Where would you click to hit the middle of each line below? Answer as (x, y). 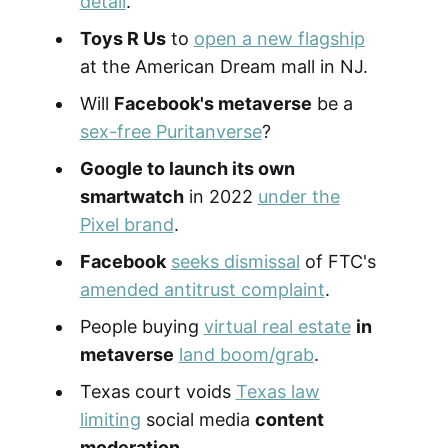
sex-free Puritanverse (170, 131)
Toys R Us (122, 38)
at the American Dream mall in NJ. (223, 66)
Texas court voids (157, 391)
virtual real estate (277, 326)
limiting (110, 419)
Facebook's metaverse (212, 103)
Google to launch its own (187, 168)
